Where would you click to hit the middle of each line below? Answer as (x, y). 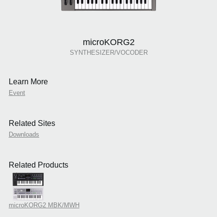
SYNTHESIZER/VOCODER (108, 53)
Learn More (28, 82)
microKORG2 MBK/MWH (44, 205)
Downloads (24, 135)
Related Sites (32, 124)
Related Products (38, 165)
